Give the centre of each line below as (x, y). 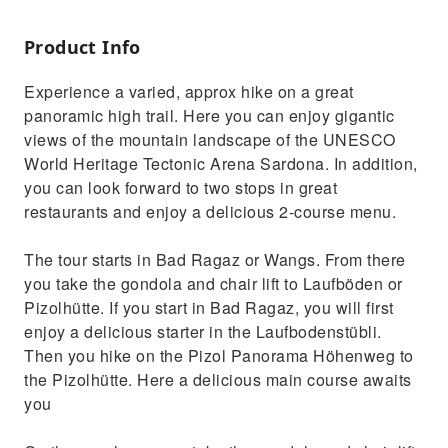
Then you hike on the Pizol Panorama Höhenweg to (219, 355)
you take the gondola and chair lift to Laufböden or (213, 283)
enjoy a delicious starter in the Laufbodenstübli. (203, 331)
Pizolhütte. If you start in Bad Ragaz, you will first (209, 307)
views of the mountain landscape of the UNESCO (210, 139)
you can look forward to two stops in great (180, 187)
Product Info (82, 47)
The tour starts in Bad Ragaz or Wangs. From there (215, 259)
